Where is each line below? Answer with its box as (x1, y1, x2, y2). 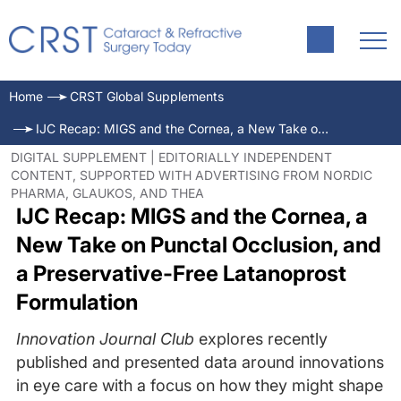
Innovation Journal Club (15, 329, 194, 348)
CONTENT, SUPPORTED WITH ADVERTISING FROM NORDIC (11, 167, 372, 183)
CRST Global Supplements (70, 89, 224, 104)
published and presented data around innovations (15, 353, 384, 371)
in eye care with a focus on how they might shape (15, 376, 383, 395)
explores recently (193, 329, 328, 348)
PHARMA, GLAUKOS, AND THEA (11, 185, 204, 200)
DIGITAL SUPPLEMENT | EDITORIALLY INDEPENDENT (11, 149, 332, 165)
